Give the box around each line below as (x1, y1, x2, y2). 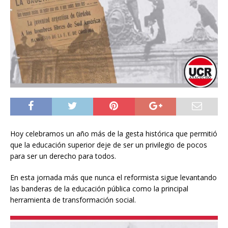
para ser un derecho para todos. (10, 151, 116, 161)
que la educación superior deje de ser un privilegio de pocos (10, 139, 207, 150)
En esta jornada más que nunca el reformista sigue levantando (10, 172, 217, 182)
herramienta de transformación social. (10, 194, 136, 205)
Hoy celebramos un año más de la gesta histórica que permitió (10, 128, 217, 138)
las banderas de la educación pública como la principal (10, 183, 188, 193)
